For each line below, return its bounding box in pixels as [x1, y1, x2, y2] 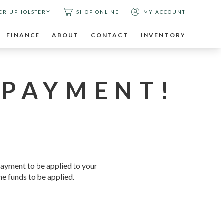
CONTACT [91, 31, 129, 38]
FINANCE [6, 31, 40, 38]
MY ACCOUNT [143, 9, 185, 15]
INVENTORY [141, 31, 185, 38]
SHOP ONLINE [76, 9, 119, 15]
